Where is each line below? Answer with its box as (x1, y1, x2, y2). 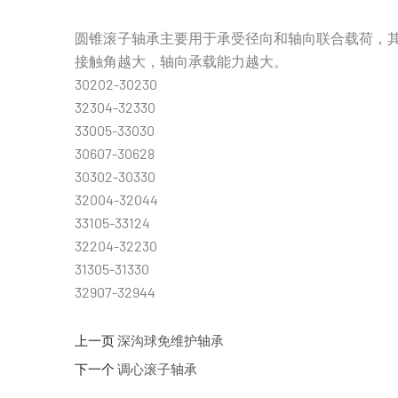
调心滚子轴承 (117, 360, 197, 377)
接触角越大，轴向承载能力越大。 (75, 52, 288, 69)
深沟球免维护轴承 (117, 331, 224, 348)
